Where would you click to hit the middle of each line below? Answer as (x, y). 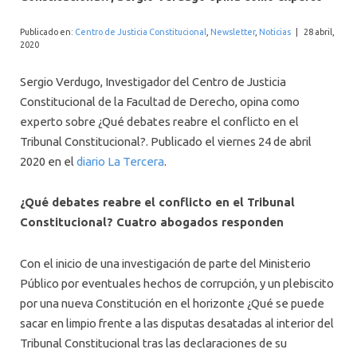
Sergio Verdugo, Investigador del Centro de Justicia (153, 82)
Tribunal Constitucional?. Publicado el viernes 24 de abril (166, 142)
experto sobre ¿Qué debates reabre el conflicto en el (159, 122)
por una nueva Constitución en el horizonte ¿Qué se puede (172, 303)
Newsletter (233, 31)
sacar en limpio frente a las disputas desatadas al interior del (177, 323)
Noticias (275, 31)
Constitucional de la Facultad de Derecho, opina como (160, 102)
